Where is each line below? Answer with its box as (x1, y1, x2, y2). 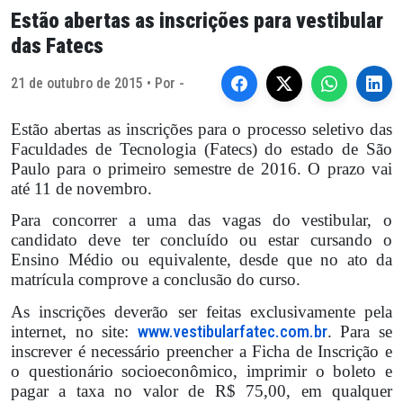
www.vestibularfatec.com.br (137, 321, 327, 342)
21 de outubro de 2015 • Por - (11, 75, 184, 92)
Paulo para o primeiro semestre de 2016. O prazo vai (11, 159, 392, 178)
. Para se (327, 321, 393, 341)
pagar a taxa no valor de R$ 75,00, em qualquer (11, 381, 392, 400)
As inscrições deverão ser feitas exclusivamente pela (11, 301, 392, 321)
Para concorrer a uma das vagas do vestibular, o (11, 210, 392, 230)
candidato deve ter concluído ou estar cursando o (11, 230, 392, 250)
